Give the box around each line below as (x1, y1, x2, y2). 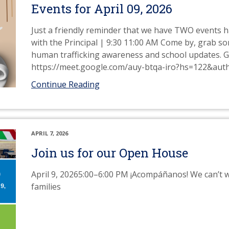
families (31, 181, 61, 192)
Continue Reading (31, 79, 100, 90)
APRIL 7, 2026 (31, 129, 68, 137)
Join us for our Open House (31, 145, 188, 161)
